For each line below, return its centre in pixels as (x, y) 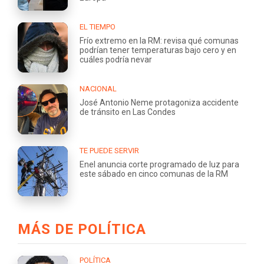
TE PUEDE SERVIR (109, 151)
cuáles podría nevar (116, 60)
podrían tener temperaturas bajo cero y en (158, 50)
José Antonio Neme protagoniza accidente (159, 103)
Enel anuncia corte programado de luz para (159, 164)
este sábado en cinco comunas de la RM (154, 174)
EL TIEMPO (98, 27)
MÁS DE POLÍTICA (82, 229)
